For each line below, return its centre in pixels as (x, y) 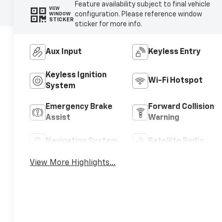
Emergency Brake (79, 107)
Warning (164, 118)
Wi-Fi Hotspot (175, 81)
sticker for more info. (108, 24)
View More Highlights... (73, 163)
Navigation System (82, 141)
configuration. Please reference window (138, 14)
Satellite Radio (176, 141)
